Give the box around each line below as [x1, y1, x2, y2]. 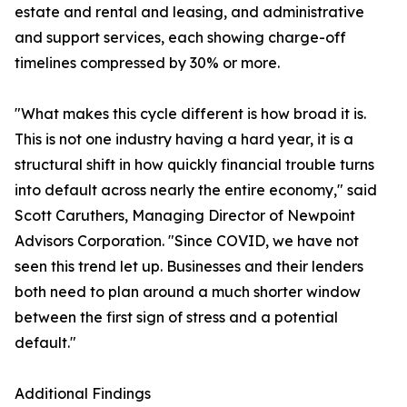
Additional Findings [15, 384, 151, 403]
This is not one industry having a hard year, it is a [15, 130, 353, 149]
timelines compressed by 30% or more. [15, 54, 280, 73]
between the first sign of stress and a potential [15, 308, 338, 327]
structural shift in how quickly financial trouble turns [15, 155, 374, 174]
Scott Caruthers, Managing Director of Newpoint [15, 206, 355, 225]
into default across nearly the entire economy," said [15, 181, 377, 200]
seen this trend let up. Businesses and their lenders [15, 257, 363, 276]
